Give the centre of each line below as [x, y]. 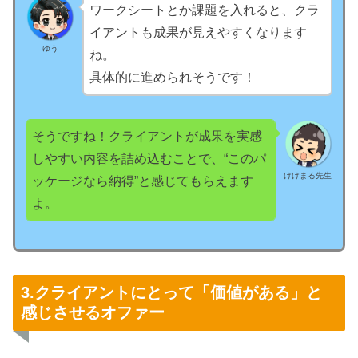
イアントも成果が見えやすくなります [199, 33]
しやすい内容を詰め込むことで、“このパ [149, 159]
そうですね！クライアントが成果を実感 [147, 137]
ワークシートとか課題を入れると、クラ [205, 10]
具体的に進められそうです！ [173, 78]
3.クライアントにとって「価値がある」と [171, 293]
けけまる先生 [308, 175]
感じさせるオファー [93, 313]
